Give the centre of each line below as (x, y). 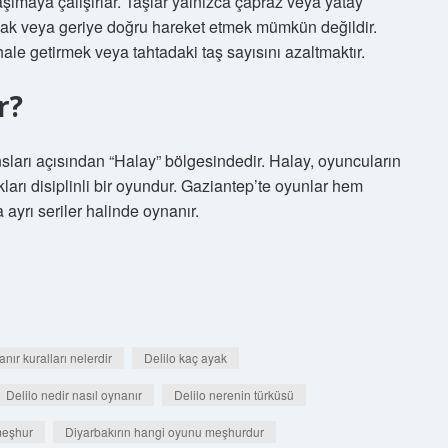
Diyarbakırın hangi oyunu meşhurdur (164, 431)
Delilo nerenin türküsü (234, 394)
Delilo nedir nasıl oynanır (74, 394)
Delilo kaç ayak (185, 357)
